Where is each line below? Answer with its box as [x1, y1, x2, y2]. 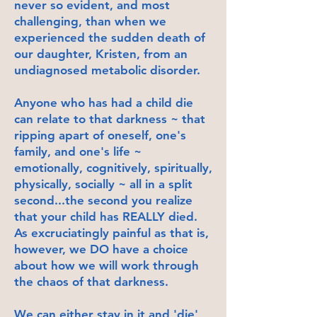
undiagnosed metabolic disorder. [14, 62, 200, 77]
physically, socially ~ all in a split [14, 176, 196, 191]
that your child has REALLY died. [14, 209, 197, 224]
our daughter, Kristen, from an [14, 46, 188, 61]
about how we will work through [14, 258, 199, 272]
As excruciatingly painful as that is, [14, 225, 209, 240]
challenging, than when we [14, 13, 166, 28]
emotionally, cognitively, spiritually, [14, 160, 212, 175]
